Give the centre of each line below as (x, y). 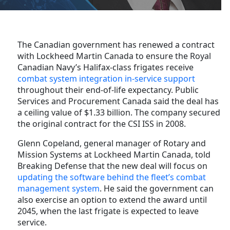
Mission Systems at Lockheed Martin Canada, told (114, 154)
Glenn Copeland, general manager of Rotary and (112, 143)
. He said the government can (157, 188)
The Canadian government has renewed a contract (116, 44)
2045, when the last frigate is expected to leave (108, 211)
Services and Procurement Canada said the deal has (118, 101)
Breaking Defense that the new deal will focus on (112, 166)
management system (59, 188)
